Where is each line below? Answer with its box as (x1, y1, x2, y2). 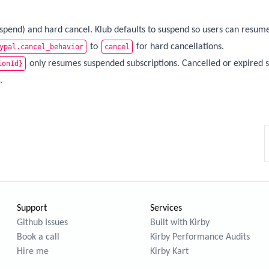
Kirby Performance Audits (150, 232, 250, 242)
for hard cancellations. (134, 42, 224, 52)
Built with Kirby (150, 218, 210, 228)
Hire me (17, 247, 49, 256)
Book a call (17, 232, 59, 242)
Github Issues (17, 218, 68, 228)
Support (17, 204, 47, 213)
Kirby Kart (150, 247, 189, 256)
